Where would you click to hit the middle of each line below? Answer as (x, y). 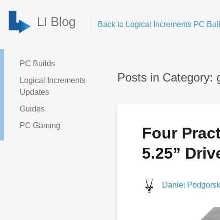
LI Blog (56, 22)
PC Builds (37, 64)
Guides (32, 109)
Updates (34, 92)
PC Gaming (40, 125)
